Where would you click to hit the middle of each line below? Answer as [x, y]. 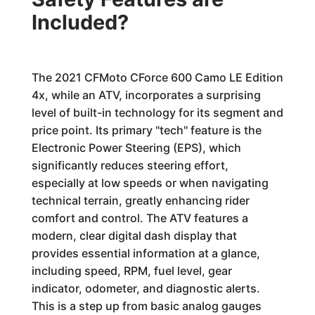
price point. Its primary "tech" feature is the [146, 130]
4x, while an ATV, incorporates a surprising [146, 95]
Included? [80, 22]
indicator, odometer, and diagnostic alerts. [146, 288]
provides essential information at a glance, [146, 253]
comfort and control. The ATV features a [140, 218]
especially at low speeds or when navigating [150, 183]
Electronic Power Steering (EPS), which [136, 148]
